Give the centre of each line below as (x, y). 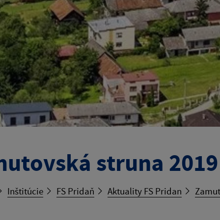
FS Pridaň (75, 191)
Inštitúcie (25, 191)
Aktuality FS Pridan (145, 191)
